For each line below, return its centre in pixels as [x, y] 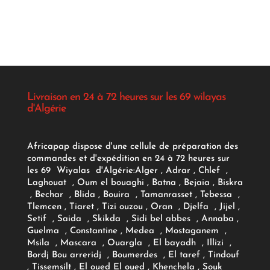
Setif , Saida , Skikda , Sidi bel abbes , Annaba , [133, 219]
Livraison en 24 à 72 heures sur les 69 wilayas [126, 97]
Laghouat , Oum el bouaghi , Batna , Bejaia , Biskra [135, 183]
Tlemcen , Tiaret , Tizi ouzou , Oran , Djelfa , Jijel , [133, 207]
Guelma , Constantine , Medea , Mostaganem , [127, 231]
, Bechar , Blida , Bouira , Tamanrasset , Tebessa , [133, 195]
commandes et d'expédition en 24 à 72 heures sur [128, 159]
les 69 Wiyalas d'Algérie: [81, 171]
